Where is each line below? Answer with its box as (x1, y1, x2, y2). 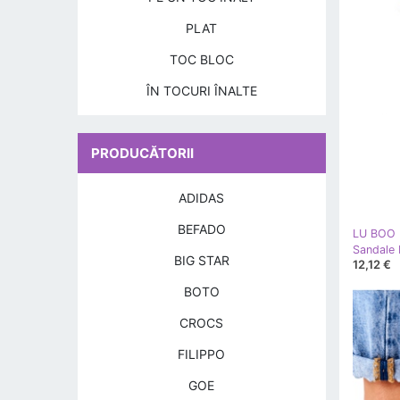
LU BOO (352, 226, 396, 240)
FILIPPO (178, 346, 226, 362)
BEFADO (177, 221, 226, 237)
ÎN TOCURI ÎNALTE (146, 83, 257, 98)
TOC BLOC (169, 52, 234, 67)
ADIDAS (179, 190, 225, 205)
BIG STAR (173, 253, 229, 268)
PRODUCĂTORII (91, 145, 194, 162)
